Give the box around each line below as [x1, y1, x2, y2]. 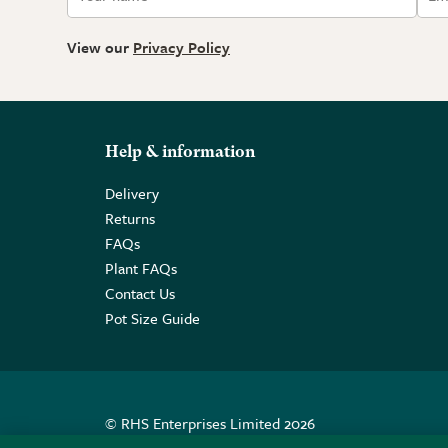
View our [67, 36, 133, 59]
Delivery [105, 182, 159, 205]
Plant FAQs [105, 257, 177, 280]
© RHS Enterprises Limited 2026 [105, 412, 315, 435]
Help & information [105, 145, 255, 162]
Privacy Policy [133, 36, 230, 59]
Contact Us [105, 282, 175, 305]
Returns [105, 207, 155, 230]
